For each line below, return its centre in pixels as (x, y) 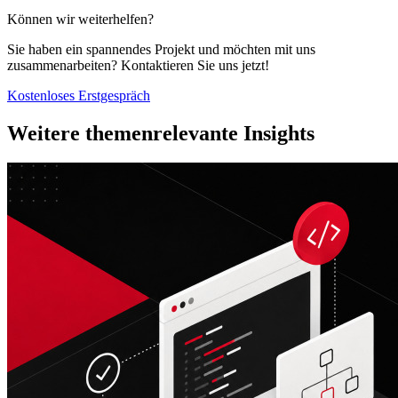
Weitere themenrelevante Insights (161, 133)
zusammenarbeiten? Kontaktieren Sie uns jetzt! (138, 65)
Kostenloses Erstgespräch (79, 95)
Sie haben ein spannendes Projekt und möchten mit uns (161, 49)
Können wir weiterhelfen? (80, 19)
